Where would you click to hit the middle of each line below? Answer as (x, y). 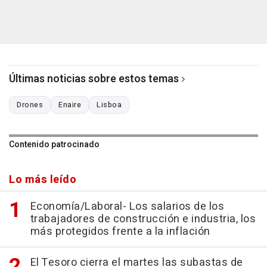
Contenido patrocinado (54, 144)
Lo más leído (43, 179)
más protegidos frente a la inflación (120, 231)
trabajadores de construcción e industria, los (143, 219)
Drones (30, 105)
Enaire (70, 105)
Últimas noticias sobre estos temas (94, 79)
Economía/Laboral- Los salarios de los (127, 206)
